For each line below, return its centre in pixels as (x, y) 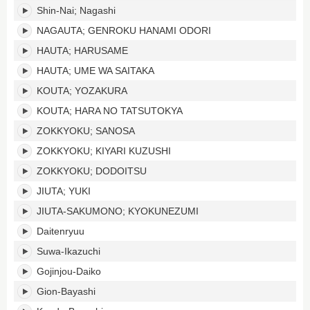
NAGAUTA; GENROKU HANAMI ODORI (124, 30)
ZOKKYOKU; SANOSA (86, 131)
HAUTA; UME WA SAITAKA (95, 71)
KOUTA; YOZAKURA (82, 91)
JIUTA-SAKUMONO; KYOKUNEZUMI (118, 211)
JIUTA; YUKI (64, 191)
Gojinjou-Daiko (69, 271)
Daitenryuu (61, 231)
